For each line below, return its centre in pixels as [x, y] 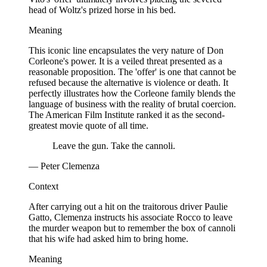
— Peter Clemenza [64, 166]
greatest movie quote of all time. [89, 125]
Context [44, 186]
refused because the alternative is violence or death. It [128, 82]
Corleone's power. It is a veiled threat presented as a [125, 61]
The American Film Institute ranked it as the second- [127, 114]
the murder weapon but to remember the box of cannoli [132, 228]
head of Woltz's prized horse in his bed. [102, 10]
